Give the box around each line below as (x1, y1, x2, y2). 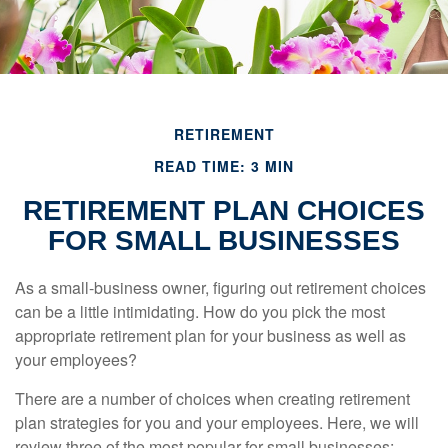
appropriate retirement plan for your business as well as (15, 324, 406, 347)
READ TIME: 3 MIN (154, 156, 294, 176)
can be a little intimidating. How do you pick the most (15, 300, 385, 323)
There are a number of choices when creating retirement (15, 387, 410, 410)
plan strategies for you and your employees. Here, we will (15, 411, 419, 434)
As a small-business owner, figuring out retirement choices (15, 276, 426, 299)
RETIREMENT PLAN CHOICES (23, 195, 425, 226)
